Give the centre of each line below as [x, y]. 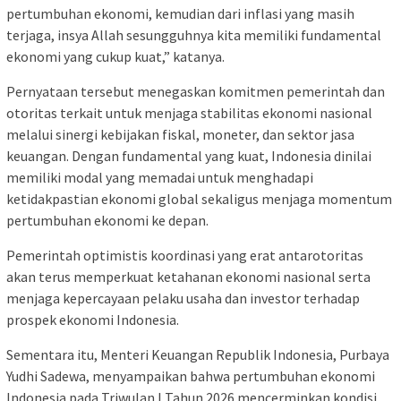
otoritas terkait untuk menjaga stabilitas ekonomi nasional [189, 112]
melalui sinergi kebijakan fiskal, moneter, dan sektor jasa [180, 134]
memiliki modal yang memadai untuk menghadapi [160, 177]
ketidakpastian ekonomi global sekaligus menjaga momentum [199, 198]
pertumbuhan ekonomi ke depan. [107, 220]
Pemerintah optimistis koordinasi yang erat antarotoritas [185, 255]
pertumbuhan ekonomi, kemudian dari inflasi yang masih [180, 13]
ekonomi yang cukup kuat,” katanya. [115, 56]
